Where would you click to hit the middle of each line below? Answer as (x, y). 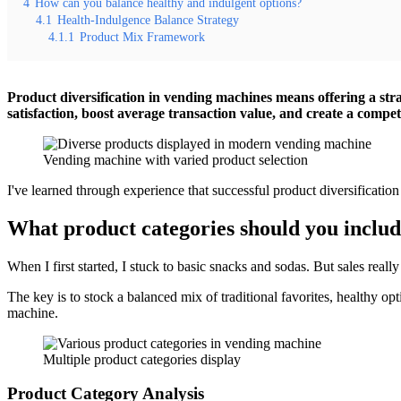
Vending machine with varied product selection (175, 159)
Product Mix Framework (142, 36)
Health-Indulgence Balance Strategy (148, 19)
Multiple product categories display (142, 359)
